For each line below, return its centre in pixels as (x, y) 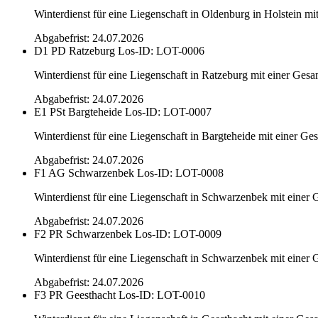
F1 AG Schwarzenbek (84, 172)
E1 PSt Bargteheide (78, 111)
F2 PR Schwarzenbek (83, 234)
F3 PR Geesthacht (75, 295)
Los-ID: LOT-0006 (161, 50)
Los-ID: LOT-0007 (168, 111)
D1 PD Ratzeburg (75, 50)
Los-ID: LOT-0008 (180, 172)
